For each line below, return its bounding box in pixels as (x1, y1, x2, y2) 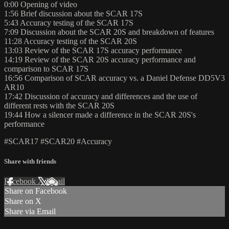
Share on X (5, 197, 41, 206)
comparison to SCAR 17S (4, 64, 88, 74)
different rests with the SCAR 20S (4, 101, 114, 110)
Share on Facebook (5, 187, 67, 196)
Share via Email (5, 207, 56, 216)
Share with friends (4, 157, 56, 166)
